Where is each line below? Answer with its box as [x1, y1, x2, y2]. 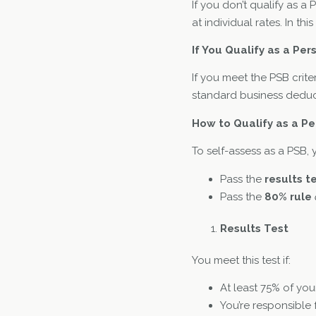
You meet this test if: [192, 253, 291, 267]
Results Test [220, 221, 288, 235]
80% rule [265, 190, 312, 203]
